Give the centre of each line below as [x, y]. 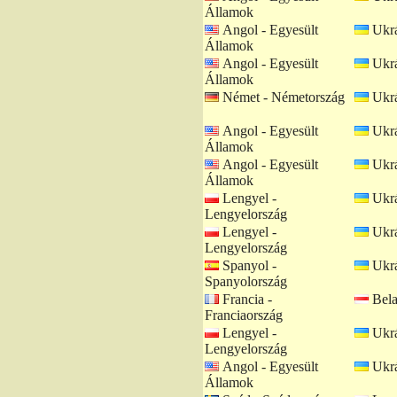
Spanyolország [246, 281]
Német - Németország [282, 97]
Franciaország [244, 315]
